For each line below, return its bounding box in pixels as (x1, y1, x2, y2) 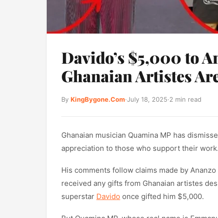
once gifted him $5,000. (120, 192, 204, 201)
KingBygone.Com (71, 95, 125, 103)
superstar (61, 192, 96, 201)
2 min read (169, 95, 201, 103)
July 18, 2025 (127, 95, 167, 103)
